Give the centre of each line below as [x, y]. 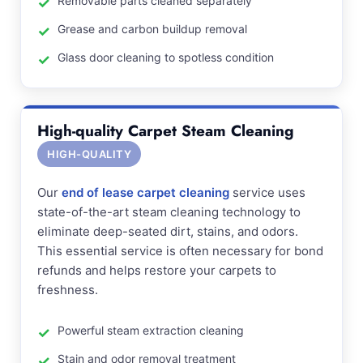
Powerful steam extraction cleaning [151, 330]
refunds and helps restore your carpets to [157, 270]
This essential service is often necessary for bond [180, 251]
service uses [267, 192]
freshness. [68, 290]
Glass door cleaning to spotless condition [166, 57]
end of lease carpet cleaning [145, 192]
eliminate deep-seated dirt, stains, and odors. [168, 231]
